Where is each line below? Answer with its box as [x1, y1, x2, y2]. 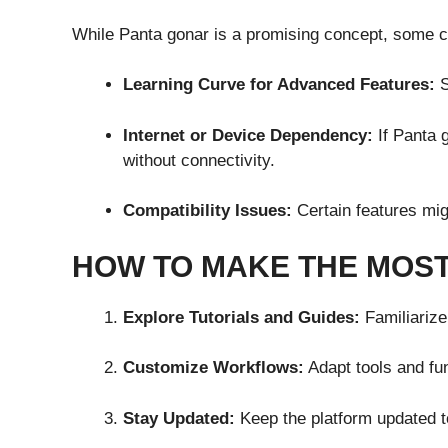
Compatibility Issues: [123, 201, 292, 221]
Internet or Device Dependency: [123, 125, 373, 145]
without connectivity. [123, 150, 275, 170]
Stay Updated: [123, 408, 235, 428]
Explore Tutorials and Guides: [123, 307, 360, 327]
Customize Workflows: [123, 358, 304, 378]
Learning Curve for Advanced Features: [123, 75, 435, 95]
